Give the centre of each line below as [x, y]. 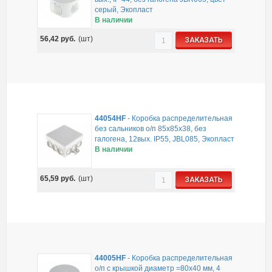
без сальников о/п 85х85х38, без [150, 128]
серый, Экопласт [124, 9]
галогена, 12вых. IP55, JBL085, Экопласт [164, 139]
